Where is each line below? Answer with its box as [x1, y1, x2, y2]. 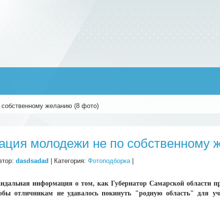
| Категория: [49, 157, 88, 165]
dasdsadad [16, 157, 49, 165]
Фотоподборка [88, 157, 131, 165]
